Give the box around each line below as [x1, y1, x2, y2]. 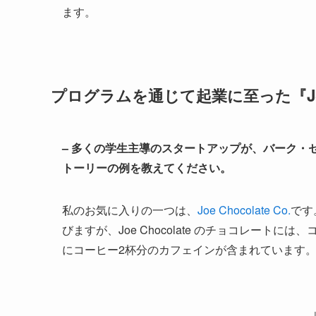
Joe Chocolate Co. [197, 202, 291, 219]
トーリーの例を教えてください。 [62, 159, 231, 176]
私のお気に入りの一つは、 [62, 202, 197, 219]
